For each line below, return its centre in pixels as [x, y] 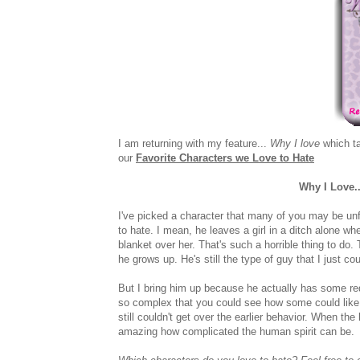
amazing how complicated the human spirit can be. [236, 331]
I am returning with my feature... [194, 143]
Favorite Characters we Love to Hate [225, 157]
